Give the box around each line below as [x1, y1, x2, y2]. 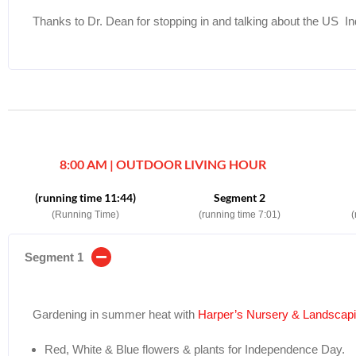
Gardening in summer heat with [33, 307, 198, 321]
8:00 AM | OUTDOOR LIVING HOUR [59, 156, 266, 172]
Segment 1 [25, 250, 83, 264]
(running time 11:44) [34, 190, 136, 204]
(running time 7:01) [199, 208, 281, 220]
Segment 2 [214, 190, 266, 204]
